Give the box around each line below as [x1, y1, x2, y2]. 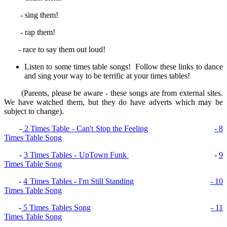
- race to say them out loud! [4, 45, 105, 54]
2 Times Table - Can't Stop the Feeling [24, 124, 148, 133]
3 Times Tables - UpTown [23, 150, 110, 160]
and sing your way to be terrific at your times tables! [24, 71, 190, 81]
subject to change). [4, 107, 66, 116]
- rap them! [4, 28, 55, 37]
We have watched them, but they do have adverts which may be [4, 98, 223, 107]
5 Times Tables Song [21, 203, 91, 212]
